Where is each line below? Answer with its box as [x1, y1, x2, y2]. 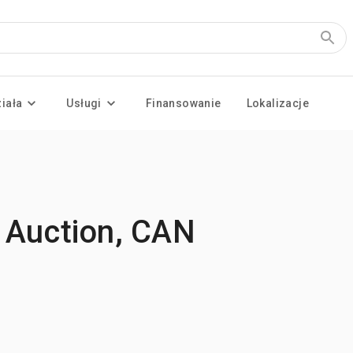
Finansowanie [145, 97, 221, 110]
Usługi [66, 97, 102, 110]
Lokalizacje [246, 97, 310, 110]
